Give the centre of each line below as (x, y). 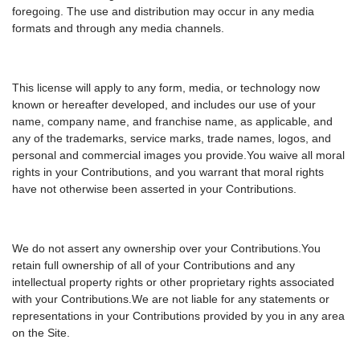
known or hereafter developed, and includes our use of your (164, 105)
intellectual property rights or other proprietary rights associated (173, 282)
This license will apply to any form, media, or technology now (166, 88)
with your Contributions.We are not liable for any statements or (171, 299)
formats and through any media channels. (118, 29)
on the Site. (41, 333)
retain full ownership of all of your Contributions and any (153, 266)
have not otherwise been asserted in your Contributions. (154, 189)
